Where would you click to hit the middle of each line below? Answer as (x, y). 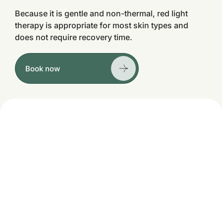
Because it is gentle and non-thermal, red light (101, 13)
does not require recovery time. (74, 37)
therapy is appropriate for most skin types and (102, 25)
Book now (43, 68)
